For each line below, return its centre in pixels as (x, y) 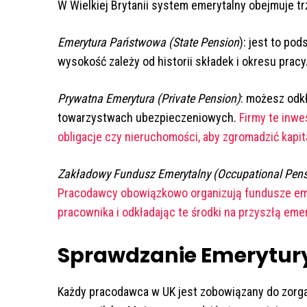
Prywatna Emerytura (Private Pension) (149, 99)
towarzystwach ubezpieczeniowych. (148, 118)
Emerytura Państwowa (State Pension (148, 42)
